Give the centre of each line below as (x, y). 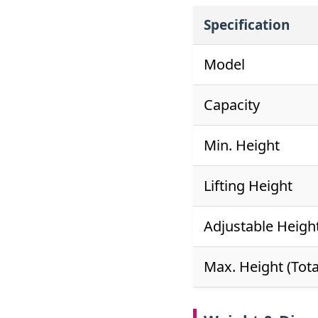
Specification (247, 24)
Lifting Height (248, 185)
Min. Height (242, 145)
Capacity (232, 104)
